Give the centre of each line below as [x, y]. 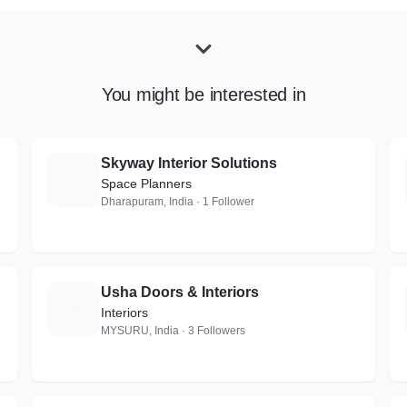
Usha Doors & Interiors [179, 292]
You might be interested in [203, 94]
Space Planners [146, 184]
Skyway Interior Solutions [189, 163]
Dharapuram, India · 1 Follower [177, 202]
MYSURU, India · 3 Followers [173, 331]
